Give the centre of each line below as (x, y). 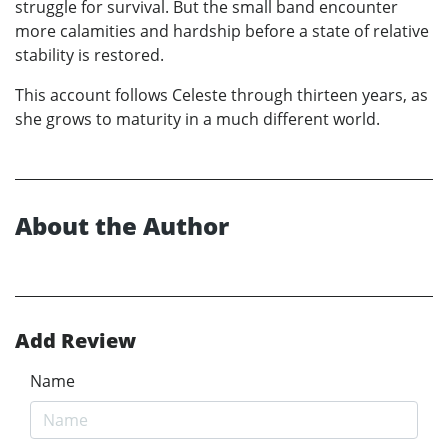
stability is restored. (89, 54)
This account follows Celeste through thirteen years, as (221, 94)
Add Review (75, 340)
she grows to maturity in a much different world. (197, 118)
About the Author (122, 225)
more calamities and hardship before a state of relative (222, 30)
